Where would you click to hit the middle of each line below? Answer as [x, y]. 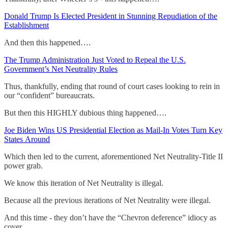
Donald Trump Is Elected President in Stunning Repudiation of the [111, 16]
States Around [27, 139]
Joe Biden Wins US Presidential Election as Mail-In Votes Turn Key [113, 130]
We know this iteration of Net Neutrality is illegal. [84, 183]
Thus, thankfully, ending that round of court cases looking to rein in [112, 86]
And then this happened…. [47, 42]
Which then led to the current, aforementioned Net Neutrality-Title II [113, 156]
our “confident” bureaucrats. [49, 95]
